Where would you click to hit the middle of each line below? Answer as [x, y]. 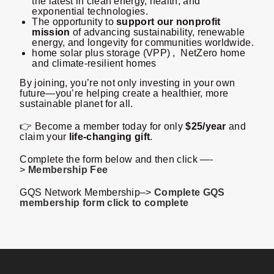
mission [51, 32]
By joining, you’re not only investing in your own [128, 83]
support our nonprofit [168, 22]
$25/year [206, 126]
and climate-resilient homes [94, 63]
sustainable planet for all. [76, 104]
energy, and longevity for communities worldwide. [143, 43]
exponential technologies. [90, 11]
